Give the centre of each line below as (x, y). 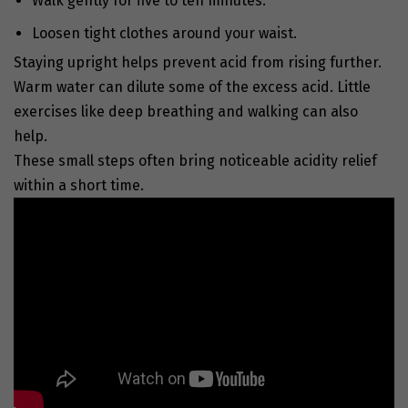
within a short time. (79, 185)
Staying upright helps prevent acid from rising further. (198, 62)
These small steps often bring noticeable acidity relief (195, 160)
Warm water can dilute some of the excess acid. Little (192, 87)
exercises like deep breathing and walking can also (186, 111)
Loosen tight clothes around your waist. (164, 33)
